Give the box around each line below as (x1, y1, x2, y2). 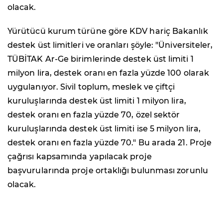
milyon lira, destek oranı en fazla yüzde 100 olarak (7, 68, 210, 78)
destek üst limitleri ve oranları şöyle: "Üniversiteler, (7, 40, 213, 50)
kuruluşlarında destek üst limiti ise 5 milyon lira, (7, 123, 201, 133)
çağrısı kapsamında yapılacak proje (7, 151, 152, 161)
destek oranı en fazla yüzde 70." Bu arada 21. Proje (7, 137, 212, 147)
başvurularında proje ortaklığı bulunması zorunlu (7, 165, 208, 175)
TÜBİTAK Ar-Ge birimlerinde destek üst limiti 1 (7, 54, 194, 64)
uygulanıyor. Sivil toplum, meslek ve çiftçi (7, 82, 175, 92)
